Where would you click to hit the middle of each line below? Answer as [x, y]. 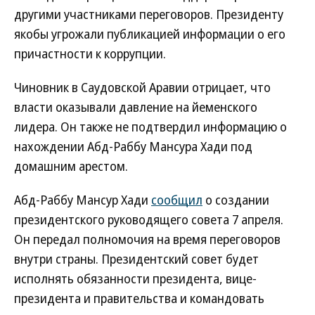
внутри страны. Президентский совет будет [136, 259]
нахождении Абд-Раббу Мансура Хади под [133, 146]
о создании [236, 200]
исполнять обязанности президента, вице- [135, 278]
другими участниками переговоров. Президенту [149, 14]
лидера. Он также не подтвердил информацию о [150, 127]
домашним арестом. [71, 166]
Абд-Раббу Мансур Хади [83, 200]
